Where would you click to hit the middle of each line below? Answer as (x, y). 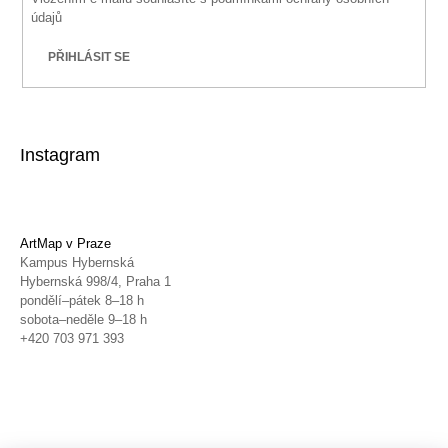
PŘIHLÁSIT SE (89, 56)
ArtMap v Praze (65, 244)
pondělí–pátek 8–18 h (82, 301)
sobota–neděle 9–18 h (83, 320)
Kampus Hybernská (77, 263)
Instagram (60, 155)
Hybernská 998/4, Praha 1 (95, 282)
